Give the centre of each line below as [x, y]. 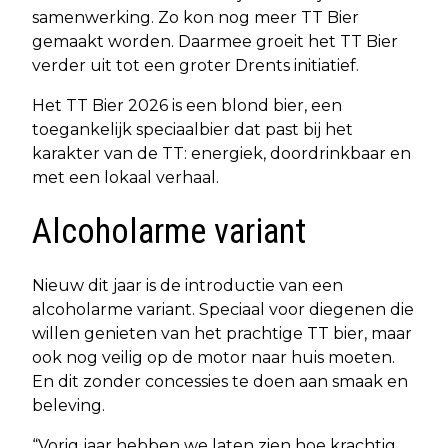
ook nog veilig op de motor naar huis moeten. [213, 357]
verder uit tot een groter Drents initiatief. [195, 65]
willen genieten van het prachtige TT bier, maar [222, 333]
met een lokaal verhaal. [125, 177]
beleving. [68, 405]
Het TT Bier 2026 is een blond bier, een [187, 105]
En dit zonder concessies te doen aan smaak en [220, 381]
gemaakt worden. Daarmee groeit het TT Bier [215, 41]
